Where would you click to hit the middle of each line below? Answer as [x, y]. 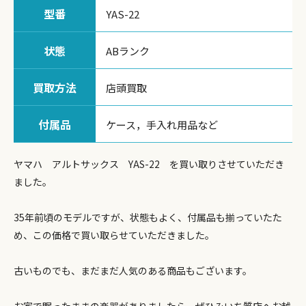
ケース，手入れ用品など [162, 125]
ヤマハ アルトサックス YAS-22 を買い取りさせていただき [149, 164]
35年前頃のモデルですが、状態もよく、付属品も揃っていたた [148, 217]
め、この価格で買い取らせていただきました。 [114, 235]
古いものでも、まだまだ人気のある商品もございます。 [133, 270]
